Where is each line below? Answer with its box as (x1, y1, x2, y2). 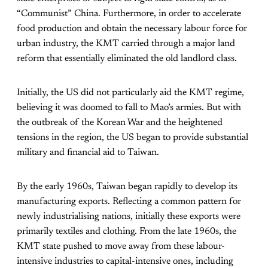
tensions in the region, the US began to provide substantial (17, 132, 248, 142)
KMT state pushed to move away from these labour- (17, 241, 225, 251)
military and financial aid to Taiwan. (17, 147, 159, 157)
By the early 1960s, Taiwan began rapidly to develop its (17, 181, 237, 191)
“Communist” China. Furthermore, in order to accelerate (17, 8, 241, 19)
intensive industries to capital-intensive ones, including (17, 256, 233, 266)
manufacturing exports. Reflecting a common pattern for (17, 196, 241, 206)
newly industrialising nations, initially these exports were (17, 211, 240, 221)
